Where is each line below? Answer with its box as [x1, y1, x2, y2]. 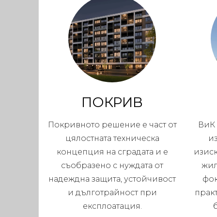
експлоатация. [82, 201, 142, 211]
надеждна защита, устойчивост [48, 174, 176, 184]
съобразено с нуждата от [61, 161, 164, 170]
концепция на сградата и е [56, 147, 168, 157]
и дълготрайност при [67, 188, 157, 198]
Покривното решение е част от [47, 120, 177, 130]
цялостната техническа [65, 134, 159, 143]
